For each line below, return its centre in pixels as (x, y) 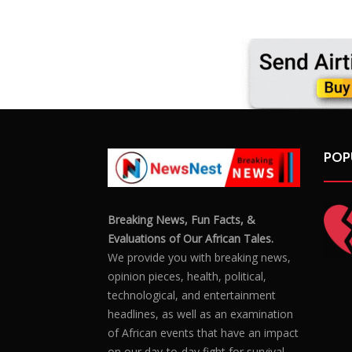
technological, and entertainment (192, 324)
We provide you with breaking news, (199, 287)
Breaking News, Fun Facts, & (181, 249)
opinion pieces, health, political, (187, 306)
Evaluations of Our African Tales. (191, 268)
